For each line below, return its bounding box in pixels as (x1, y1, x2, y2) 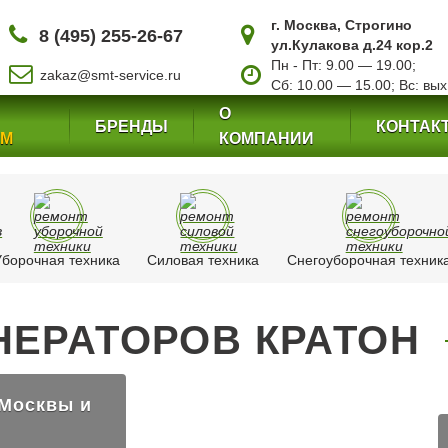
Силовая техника (147, 252, 260, 268)
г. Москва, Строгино (270, 17, 412, 33)
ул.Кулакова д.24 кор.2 (270, 37, 433, 53)
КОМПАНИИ (218, 130, 314, 147)
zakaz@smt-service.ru (40, 66, 181, 83)
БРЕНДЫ (94, 117, 168, 135)
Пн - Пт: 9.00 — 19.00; (270, 57, 416, 73)
